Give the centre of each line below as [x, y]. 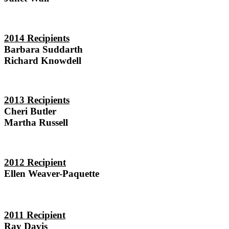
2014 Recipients [37, 38]
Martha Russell [36, 123]
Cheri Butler [30, 111]
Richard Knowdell [43, 60]
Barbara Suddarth [43, 49]
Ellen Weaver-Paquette [52, 173]
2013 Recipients [37, 100]
